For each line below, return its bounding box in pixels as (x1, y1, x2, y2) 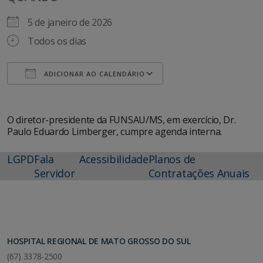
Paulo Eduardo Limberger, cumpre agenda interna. (7, 125, 222, 139)
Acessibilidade (79, 152, 149, 167)
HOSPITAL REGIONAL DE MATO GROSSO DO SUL (7, 235, 191, 247)
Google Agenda (174, 89, 240, 102)
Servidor (33, 166, 75, 181)
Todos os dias (28, 35, 87, 48)
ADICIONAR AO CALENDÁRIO (42, 69, 145, 79)
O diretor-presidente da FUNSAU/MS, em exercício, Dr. (7, 113, 236, 127)
